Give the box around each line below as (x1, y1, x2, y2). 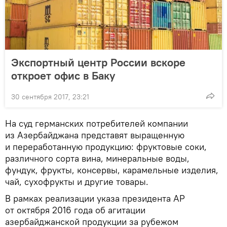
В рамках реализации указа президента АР (5, 192, 185, 204)
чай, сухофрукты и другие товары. (5, 175, 148, 187)
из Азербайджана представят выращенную (5, 129, 184, 141)
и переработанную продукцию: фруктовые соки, (5, 140, 207, 153)
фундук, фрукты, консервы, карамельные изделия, (5, 164, 218, 176)
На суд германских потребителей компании (5, 117, 188, 129)
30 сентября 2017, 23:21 (11, 92, 89, 101)
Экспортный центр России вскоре (11, 55, 185, 69)
